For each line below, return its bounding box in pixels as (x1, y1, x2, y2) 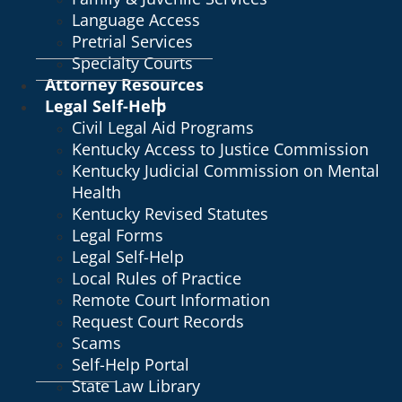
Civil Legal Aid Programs (72, 117, 254, 138)
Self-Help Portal (72, 354, 189, 375)
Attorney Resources (45, 74, 204, 95)
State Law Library (72, 375, 200, 397)
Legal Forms (72, 224, 163, 246)
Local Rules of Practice (72, 267, 241, 289)
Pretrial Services (72, 31, 193, 52)
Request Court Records (72, 310, 244, 332)
